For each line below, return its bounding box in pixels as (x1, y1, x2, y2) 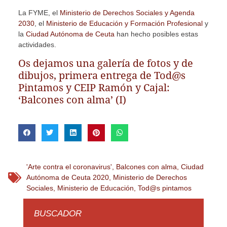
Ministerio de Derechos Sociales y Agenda (59, 8, 195, 17)
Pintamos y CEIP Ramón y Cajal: (18, 82, 170, 94)
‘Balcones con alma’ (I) (18, 94, 126, 106)
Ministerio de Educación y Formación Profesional (46, 19, 203, 27)
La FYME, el (18, 8, 60, 17)
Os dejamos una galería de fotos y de (18, 57, 193, 70)
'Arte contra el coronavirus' (26, 163, 112, 171)
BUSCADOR (33, 209, 82, 218)
